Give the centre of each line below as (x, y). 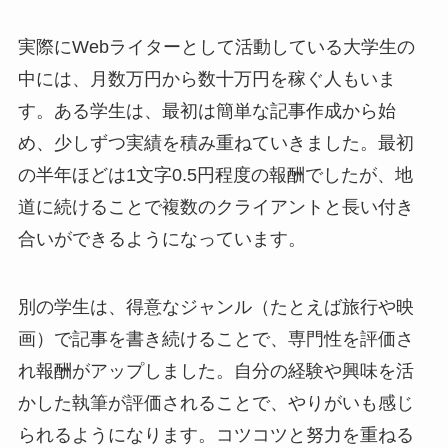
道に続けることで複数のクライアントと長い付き (215, 207)
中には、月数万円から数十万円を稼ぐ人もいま (206, 79)
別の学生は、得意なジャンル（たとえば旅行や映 (215, 307)
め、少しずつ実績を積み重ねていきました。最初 (215, 143)
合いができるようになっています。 (161, 239)
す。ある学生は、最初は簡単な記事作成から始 (206, 111)
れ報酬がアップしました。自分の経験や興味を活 (215, 371)
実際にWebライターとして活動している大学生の (216, 47)
